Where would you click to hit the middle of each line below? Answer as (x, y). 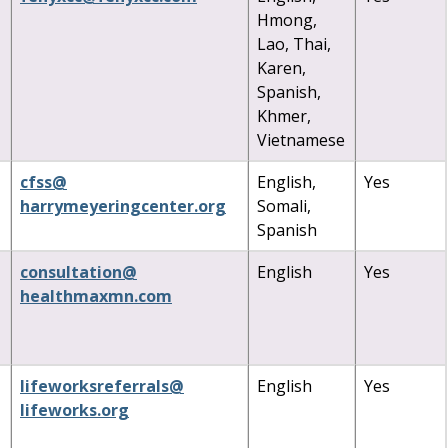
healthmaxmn (77, 295)
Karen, (281, 67)
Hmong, (287, 19)
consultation (71, 271)
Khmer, (284, 115)
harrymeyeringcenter (107, 205)
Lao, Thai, (294, 43)
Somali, (284, 205)
